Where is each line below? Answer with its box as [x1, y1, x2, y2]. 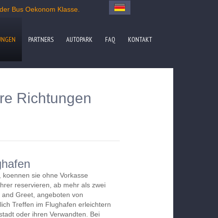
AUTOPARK [66, 35, 92, 44]
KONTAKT [128, 35, 152, 44]
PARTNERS [28, 35, 54, 44]
